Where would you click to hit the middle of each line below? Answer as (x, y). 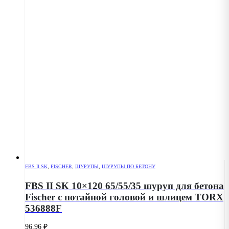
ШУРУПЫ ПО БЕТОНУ (129, 167)
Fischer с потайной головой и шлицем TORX (124, 197)
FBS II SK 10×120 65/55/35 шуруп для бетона (124, 186)
